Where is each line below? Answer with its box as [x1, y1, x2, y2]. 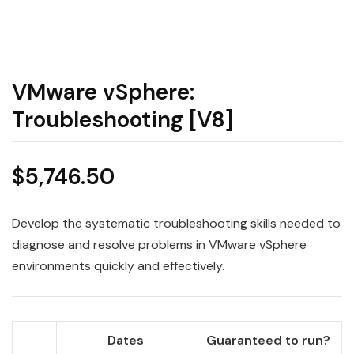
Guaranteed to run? [205, 332, 330, 349]
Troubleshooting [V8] [12, 105, 233, 135]
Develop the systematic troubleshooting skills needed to [12, 215, 341, 232]
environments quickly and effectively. [12, 258, 224, 275]
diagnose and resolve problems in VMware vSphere [12, 236, 307, 254]
